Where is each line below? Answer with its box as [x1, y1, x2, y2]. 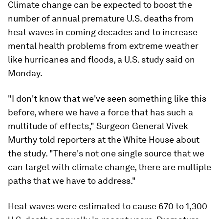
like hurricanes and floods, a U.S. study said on [8, 54, 195, 65]
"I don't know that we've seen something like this [8, 93, 206, 104]
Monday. [8, 68, 43, 78]
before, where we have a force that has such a [8, 107, 193, 117]
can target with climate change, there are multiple [8, 162, 211, 172]
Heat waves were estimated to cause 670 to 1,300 [8, 201, 207, 211]
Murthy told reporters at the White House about [8, 134, 199, 145]
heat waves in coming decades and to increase [8, 27, 197, 37]
